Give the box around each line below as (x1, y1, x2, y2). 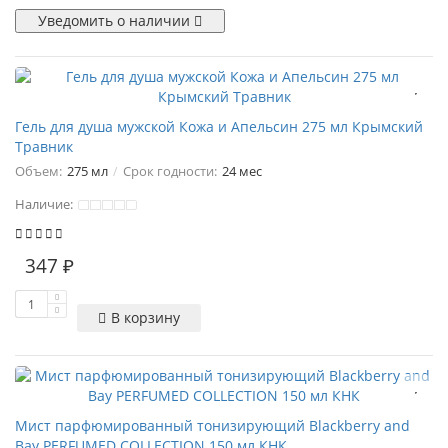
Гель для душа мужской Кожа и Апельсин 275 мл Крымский (15, 117, 423, 136)
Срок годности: (123, 162, 217, 180)
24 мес (222, 162, 262, 180)
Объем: (15, 162, 62, 180)
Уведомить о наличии (38, 11, 194, 30)
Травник (15, 137, 73, 156)
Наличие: (15, 195, 76, 213)
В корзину (111, 308, 180, 327)
